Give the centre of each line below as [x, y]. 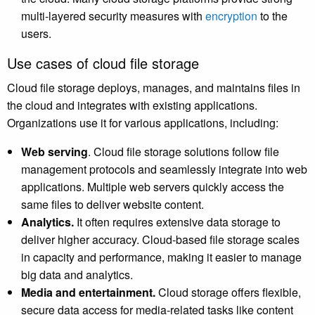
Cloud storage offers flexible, [228, 292]
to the [272, 16]
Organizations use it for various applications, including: [144, 123]
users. [36, 34]
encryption [231, 16]
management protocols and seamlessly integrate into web [164, 169]
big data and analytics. [77, 275]
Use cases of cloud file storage [103, 63]
